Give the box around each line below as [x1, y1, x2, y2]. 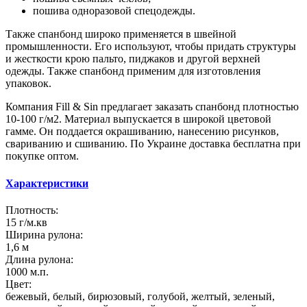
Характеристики [5, 177, 88, 189]
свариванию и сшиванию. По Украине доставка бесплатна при [5, 138, 301, 150]
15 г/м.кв [5, 216, 47, 228]
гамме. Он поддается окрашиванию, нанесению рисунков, [5, 125, 279, 138]
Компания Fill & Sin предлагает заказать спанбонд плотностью [5, 101, 299, 113]
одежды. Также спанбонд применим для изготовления [5, 65, 260, 77]
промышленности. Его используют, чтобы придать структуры [5, 40, 296, 53]
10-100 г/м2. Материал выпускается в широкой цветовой [5, 113, 271, 125]
